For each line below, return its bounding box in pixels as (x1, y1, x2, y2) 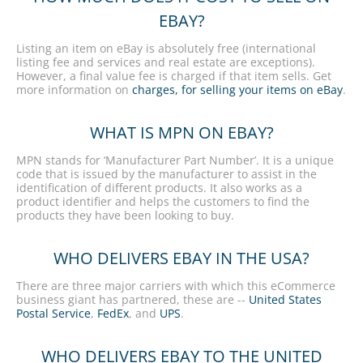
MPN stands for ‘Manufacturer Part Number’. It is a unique (16, 152, 334, 168)
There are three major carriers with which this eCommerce (16, 278, 335, 293)
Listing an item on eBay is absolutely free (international (16, 41, 316, 56)
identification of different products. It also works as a (16, 180, 302, 195)
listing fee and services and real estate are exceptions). (16, 54, 315, 70)
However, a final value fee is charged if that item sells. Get (16, 68, 331, 83)
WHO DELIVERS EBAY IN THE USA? (53, 247, 310, 269)
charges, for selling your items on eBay (129, 82, 343, 97)
